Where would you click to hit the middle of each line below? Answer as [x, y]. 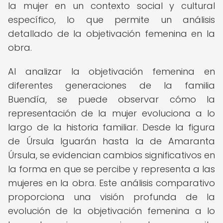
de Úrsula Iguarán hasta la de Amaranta [111, 141]
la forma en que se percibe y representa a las [111, 169]
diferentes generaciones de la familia [111, 85]
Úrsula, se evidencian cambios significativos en [111, 155]
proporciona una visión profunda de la [111, 197]
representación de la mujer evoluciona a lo [111, 113]
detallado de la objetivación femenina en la [111, 34]
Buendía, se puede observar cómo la [111, 99]
